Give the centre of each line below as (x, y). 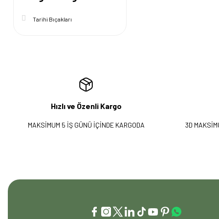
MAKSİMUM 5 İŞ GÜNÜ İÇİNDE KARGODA (86, 125)
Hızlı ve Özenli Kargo (86, 106)
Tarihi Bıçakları (52, 19)
